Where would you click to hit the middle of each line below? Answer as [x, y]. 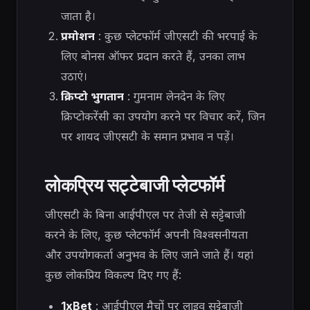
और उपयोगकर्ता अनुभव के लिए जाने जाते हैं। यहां [149, 254]
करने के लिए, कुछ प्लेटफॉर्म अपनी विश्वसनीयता [146, 234]
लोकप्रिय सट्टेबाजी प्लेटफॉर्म [135, 184]
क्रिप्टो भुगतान [92, 96]
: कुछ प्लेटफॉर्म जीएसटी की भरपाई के [176, 36]
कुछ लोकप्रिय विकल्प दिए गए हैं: [113, 274]
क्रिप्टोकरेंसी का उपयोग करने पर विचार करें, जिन [163, 116]
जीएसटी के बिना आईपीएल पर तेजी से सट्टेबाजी [145, 214]
